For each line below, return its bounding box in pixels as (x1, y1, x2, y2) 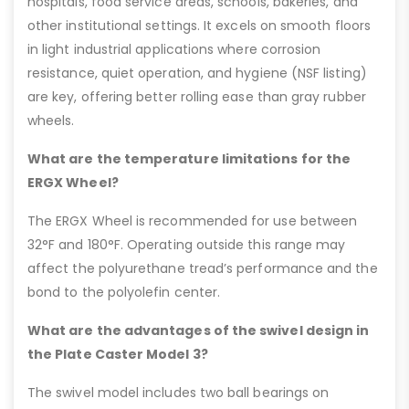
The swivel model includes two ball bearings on (27, 383, 330, 403)
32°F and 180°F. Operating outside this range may (27, 236, 346, 255)
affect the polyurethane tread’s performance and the (27, 259, 378, 278)
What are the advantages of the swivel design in (27, 321, 370, 341)
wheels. (27, 111, 75, 131)
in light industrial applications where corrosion (27, 40, 321, 59)
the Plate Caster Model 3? (27, 345, 208, 364)
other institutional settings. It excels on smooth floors (27, 16, 371, 36)
